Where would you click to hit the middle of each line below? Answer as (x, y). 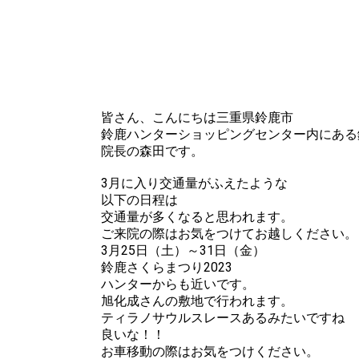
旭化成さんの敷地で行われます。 (197, 301)
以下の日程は (139, 200)
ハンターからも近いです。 (178, 284)
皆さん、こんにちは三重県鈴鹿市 (197, 117)
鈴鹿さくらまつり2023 (167, 267)
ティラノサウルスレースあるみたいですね (223, 317)
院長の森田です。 (152, 151)
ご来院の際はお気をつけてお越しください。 (229, 233)
